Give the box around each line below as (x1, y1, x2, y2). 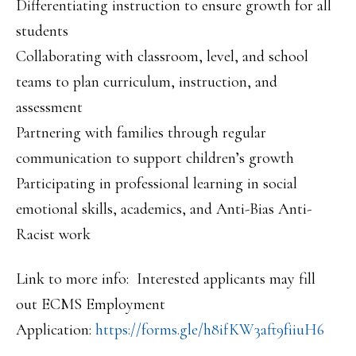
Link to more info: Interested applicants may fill (16, 269, 315, 288)
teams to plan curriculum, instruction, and (16, 72, 277, 91)
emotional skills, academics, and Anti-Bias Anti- (16, 199, 311, 219)
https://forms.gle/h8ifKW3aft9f (95, 320, 288, 339)
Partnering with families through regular (16, 123, 266, 142)
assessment (16, 98, 83, 117)
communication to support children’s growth (16, 149, 294, 168)
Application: (16, 320, 95, 339)
